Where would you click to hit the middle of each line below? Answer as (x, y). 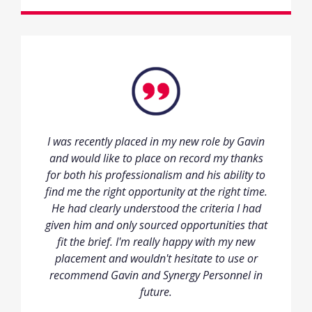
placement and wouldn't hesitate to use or (156, 259)
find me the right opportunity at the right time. (156, 192)
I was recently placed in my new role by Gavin (156, 142)
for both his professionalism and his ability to (156, 175)
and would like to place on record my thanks (156, 158)
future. (156, 292)
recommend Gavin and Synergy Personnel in (156, 275)
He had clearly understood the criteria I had (156, 209)
